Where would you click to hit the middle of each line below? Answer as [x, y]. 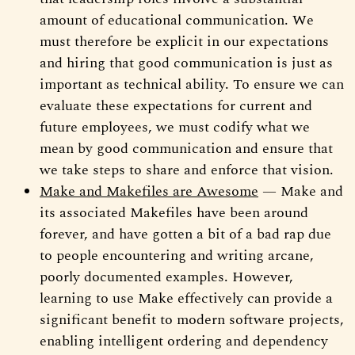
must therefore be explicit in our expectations [184, 41]
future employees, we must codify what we [175, 127]
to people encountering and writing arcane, [177, 255]
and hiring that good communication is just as [186, 63]
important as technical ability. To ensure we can [192, 84]
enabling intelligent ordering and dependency [184, 341]
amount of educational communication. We [177, 20]
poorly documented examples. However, [166, 277]
